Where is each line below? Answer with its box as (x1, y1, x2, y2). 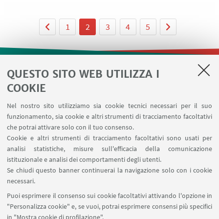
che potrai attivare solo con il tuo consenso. (7, 123, 134, 131)
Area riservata (84, 107, 135, 119)
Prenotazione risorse (71, 120, 148, 132)
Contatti (94, 94, 125, 106)
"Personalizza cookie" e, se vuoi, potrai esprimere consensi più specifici (7, 202, 212, 211)
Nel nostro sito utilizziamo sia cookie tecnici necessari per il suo (7, 101, 212, 110)
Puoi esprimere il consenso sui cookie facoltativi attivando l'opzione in (7, 191, 212, 200)
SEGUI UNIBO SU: (80, 190, 139, 201)
